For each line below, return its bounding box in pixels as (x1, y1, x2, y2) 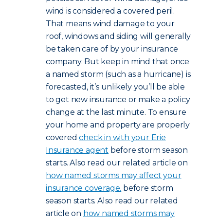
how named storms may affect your (46, 171, 182, 180)
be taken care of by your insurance (46, 44, 179, 54)
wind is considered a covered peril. (46, 6, 175, 16)
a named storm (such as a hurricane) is (46, 70, 191, 79)
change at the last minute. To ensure (46, 108, 186, 117)
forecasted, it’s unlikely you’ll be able (46, 82, 185, 91)
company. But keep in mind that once (46, 57, 190, 66)
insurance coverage (46, 183, 120, 193)
